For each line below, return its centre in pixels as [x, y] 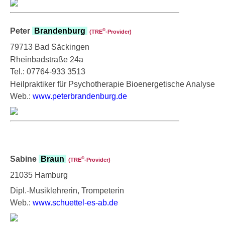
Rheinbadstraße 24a [47, 59]
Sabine [24, 159]
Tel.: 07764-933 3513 [48, 71]
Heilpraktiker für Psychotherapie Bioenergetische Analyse [113, 84]
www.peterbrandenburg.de [80, 96]
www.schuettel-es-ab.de [75, 202]
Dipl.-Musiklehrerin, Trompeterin [67, 190]
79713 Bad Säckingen [50, 47]
